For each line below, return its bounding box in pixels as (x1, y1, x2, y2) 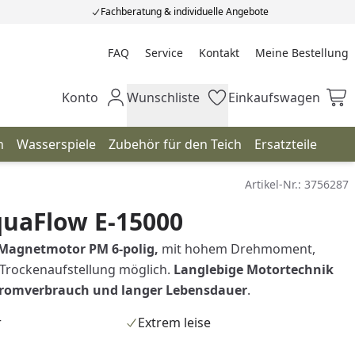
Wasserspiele (17, 136, 96, 153)
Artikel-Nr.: (245, 177, 304, 192)
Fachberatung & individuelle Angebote (100, 5, 269, 18)
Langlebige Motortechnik (173, 261, 334, 278)
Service (144, 44, 183, 60)
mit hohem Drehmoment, (158, 240, 315, 258)
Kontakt (198, 44, 239, 60)
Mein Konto (60, 97, 131, 115)
